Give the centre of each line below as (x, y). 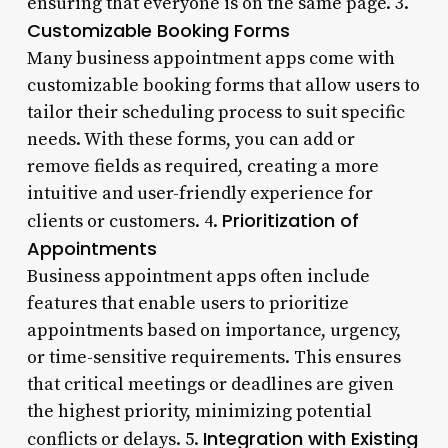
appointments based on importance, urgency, (213, 330)
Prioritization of (290, 220)
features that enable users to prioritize (187, 303)
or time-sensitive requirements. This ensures (213, 357)
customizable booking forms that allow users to (223, 85)
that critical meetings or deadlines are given (210, 384)
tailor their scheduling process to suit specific (215, 112)
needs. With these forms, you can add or (190, 139)
